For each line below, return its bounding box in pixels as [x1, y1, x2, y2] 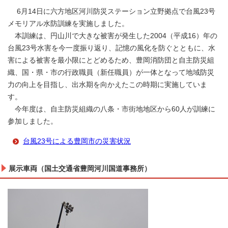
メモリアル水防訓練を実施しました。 [8, 20, 129, 28]
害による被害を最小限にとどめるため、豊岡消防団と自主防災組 [8, 56, 214, 65]
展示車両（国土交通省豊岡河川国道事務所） [9, 165, 151, 173]
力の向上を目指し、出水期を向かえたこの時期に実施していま [8, 81, 207, 89]
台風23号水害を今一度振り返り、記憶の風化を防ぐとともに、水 [8, 44, 215, 52]
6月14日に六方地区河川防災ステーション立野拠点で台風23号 [8, 8, 215, 16]
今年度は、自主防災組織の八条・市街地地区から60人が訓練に [8, 105, 215, 113]
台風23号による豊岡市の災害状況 [23, 137, 131, 146]
